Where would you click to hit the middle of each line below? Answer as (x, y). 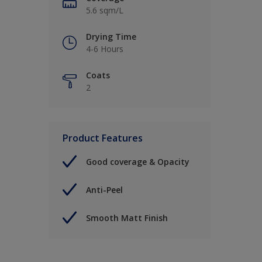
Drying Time (111, 37)
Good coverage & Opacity (138, 161)
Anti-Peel (104, 189)
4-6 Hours (105, 49)
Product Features (103, 138)
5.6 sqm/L (105, 11)
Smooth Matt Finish (127, 218)
